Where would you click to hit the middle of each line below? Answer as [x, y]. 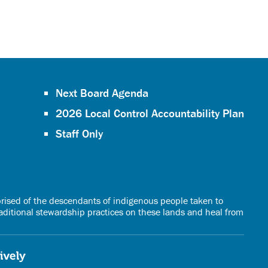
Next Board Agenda [102, 93]
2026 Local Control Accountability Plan [150, 113]
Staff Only [79, 133]
